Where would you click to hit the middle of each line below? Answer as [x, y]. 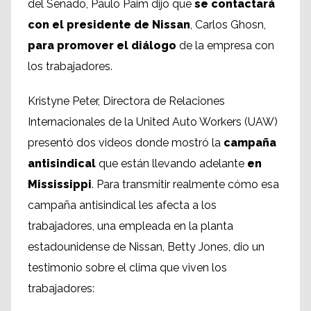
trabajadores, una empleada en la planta [131, 226]
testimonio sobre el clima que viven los [127, 268]
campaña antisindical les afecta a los [122, 205]
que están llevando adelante [170, 164]
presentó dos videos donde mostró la [126, 143]
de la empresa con [225, 46]
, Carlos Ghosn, [228, 25]
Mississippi [60, 185]
